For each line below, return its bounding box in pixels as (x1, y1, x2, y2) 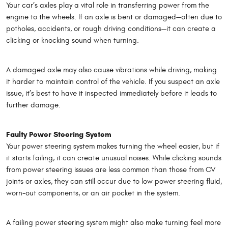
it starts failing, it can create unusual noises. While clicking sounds (6, 154, 221, 163)
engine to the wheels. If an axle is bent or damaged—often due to (6, 13, 222, 22)
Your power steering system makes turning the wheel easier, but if (6, 142, 219, 151)
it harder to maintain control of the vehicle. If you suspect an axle (6, 77, 220, 87)
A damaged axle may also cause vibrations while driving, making (6, 66, 217, 75)
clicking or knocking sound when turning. (6, 36, 139, 45)
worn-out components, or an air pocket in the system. (6, 189, 180, 198)
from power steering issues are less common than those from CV (6, 165, 216, 175)
